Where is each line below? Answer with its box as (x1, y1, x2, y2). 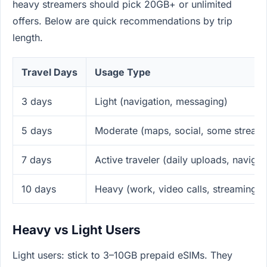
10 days (21, 183, 56, 195)
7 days (21, 154, 51, 166)
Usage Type (95, 66, 151, 79)
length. (13, 31, 43, 44)
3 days (21, 95, 52, 108)
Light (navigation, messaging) (95, 95, 228, 108)
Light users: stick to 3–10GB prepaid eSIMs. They (13, 249, 232, 262)
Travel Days (21, 66, 77, 79)
